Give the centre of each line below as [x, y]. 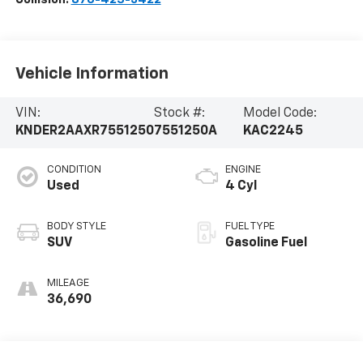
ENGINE [243, 170]
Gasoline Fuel [266, 243]
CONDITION [74, 170]
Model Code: [280, 114]
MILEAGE [68, 284]
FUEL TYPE [250, 227]
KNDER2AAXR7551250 [84, 132]
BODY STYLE [76, 227]
